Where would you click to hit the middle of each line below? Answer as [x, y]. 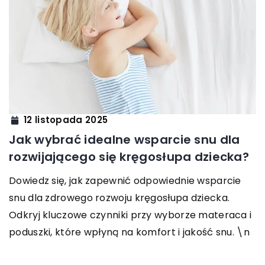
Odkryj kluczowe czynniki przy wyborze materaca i [130, 215]
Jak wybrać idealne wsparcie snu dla [125, 139]
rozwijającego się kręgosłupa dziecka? [129, 156]
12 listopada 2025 [66, 120]
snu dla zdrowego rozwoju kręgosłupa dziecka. [119, 198]
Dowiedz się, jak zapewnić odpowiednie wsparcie [125, 180]
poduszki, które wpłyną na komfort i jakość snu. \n [129, 232]
